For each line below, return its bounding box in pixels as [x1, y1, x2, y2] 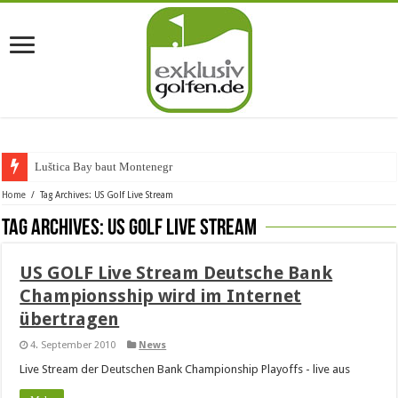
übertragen [20, 308, 120, 330]
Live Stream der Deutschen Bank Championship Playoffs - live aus [20, 362, 351, 376]
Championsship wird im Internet [20, 285, 302, 306]
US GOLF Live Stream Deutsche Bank [20, 262, 333, 283]
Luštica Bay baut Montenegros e [35, 160, 192, 173]
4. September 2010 [30, 339, 116, 351]
